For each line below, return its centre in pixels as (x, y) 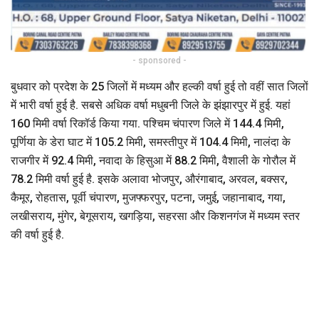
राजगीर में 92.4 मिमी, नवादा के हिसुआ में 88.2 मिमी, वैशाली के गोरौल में (153, 160)
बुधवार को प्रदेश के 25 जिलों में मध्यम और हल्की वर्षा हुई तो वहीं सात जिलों (159, 86)
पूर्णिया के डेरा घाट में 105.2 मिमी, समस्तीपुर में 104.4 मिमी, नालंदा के (151, 142)
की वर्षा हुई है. (37, 234)
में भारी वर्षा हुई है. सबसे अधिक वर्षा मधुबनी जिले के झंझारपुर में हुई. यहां (151, 105)
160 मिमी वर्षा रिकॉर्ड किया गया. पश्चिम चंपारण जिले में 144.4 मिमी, (147, 123)
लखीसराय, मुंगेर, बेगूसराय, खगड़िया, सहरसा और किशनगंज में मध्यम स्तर (155, 216)
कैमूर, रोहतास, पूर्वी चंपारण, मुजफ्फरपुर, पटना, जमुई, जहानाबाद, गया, (148, 197)
